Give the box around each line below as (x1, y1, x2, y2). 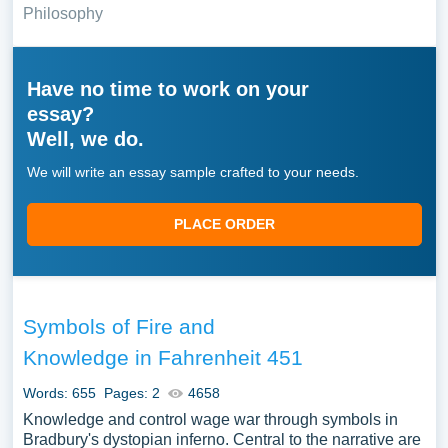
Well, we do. (26, 128, 144, 150)
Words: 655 (22, 385, 96, 401)
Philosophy (22, 5, 103, 22)
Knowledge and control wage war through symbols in (22, 411, 398, 428)
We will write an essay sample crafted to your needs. (26, 164, 359, 180)
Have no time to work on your (26, 78, 309, 100)
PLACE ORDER (173, 216, 275, 232)
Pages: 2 (103, 385, 160, 401)
